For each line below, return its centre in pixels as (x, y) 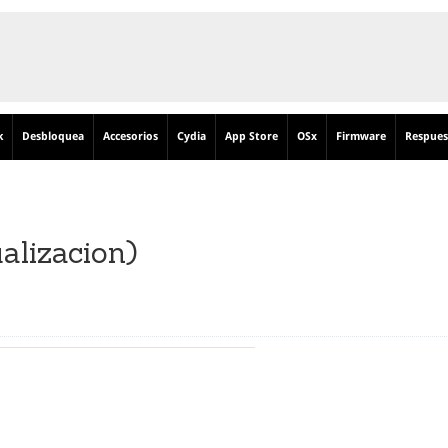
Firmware (361, 136)
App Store (251, 136)
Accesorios (130, 136)
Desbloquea (53, 136)
